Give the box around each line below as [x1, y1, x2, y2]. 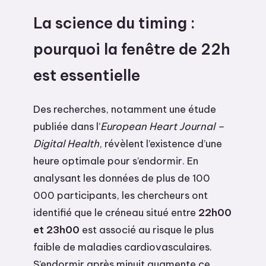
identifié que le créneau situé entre [33, 205, 198, 218]
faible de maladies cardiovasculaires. [33, 240, 212, 253]
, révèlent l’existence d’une [99, 137, 222, 150]
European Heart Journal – [100, 119, 224, 132]
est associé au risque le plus [80, 223, 214, 236]
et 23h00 [33, 223, 80, 236]
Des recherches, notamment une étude [33, 102, 216, 115]
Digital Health [33, 137, 99, 150]
